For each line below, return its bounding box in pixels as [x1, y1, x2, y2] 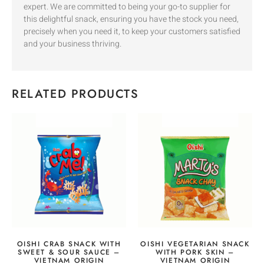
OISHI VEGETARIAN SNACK [140, 238, 250, 249]
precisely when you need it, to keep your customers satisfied [24, 25, 240, 38]
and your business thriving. [24, 38, 121, 51]
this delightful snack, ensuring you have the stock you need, [24, 13, 239, 26]
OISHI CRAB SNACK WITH [16, 238, 121, 249]
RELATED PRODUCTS [12, 85, 139, 103]
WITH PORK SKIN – [156, 246, 235, 258]
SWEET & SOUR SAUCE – [17, 246, 120, 258]
